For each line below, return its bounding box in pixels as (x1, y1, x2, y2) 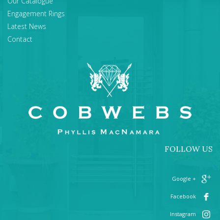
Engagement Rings (7, 9, 65, 18)
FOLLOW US (165, 144, 213, 154)
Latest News (7, 22, 46, 31)
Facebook (170, 192, 196, 200)
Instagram (170, 210, 196, 218)
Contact (7, 34, 32, 44)
